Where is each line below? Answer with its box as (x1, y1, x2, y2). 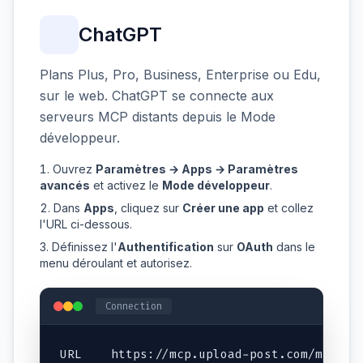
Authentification (117, 239, 214, 254)
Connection (105, 299, 162, 313)
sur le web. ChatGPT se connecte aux (40, 87, 274, 104)
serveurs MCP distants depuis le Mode (40, 108, 275, 125)
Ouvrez (53, 161, 96, 176)
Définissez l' (52, 239, 117, 254)
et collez (264, 200, 314, 215)
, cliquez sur (114, 200, 182, 215)
